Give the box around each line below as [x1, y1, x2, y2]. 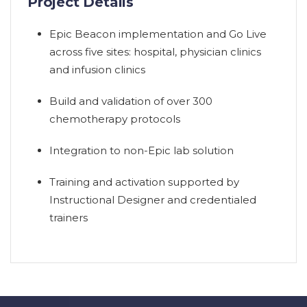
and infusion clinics [49, 63, 145, 77]
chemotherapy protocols [49, 112, 180, 126]
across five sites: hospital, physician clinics [49, 45, 261, 59]
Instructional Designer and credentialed [49, 193, 256, 207]
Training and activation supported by [49, 175, 239, 189]
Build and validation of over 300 [49, 95, 212, 108]
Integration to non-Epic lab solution [49, 144, 234, 158]
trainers [49, 211, 88, 225]
